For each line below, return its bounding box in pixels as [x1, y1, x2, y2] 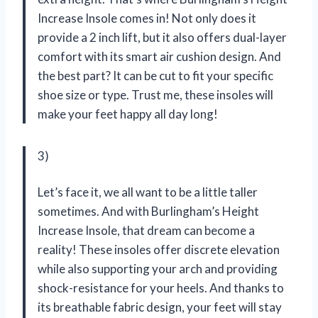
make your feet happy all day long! [38, 106, 218, 122]
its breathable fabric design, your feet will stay [38, 300, 282, 315]
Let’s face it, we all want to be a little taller [38, 185, 258, 200]
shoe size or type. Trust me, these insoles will [38, 87, 273, 103]
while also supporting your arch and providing [38, 261, 278, 277]
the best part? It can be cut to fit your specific [38, 68, 273, 84]
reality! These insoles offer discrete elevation [38, 242, 280, 258]
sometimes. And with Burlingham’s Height [38, 204, 259, 219]
